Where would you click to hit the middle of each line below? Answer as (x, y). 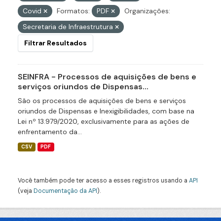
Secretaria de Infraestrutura (69, 27)
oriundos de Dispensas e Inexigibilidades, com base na (106, 111)
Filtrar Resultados (55, 43)
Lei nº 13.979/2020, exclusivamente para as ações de (104, 121)
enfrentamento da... (50, 132)
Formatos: (73, 11)
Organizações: (147, 11)
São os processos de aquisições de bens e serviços (102, 101)
